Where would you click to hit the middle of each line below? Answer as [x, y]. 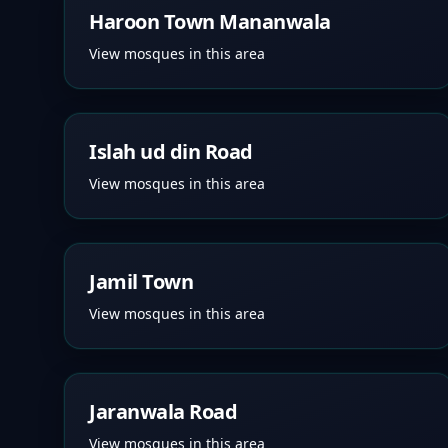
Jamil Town [141, 281]
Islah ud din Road [171, 151]
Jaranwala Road [163, 411]
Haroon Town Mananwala [210, 21]
